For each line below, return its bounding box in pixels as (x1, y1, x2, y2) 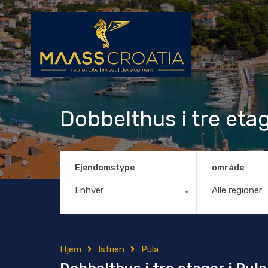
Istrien (98, 243, 124, 255)
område (211, 162, 244, 173)
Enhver (75, 184, 103, 196)
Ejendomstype (75, 162, 135, 173)
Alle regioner (211, 184, 262, 196)
